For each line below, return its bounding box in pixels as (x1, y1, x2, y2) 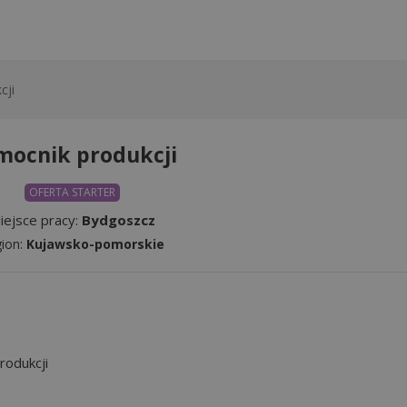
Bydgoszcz (81, 210, 155, 229)
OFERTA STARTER (28, 184, 115, 200)
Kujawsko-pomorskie (26, 234, 164, 253)
